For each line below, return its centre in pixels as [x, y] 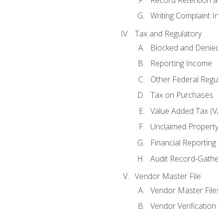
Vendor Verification [183, 206]
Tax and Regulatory [168, 34]
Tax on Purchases [182, 95]
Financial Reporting [183, 142]
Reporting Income [181, 64]
